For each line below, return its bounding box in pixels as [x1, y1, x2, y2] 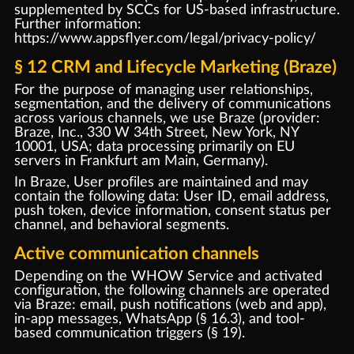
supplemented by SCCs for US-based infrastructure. [13, 2, 340, 17]
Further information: [13, 16, 141, 32]
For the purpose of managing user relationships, [13, 81, 313, 97]
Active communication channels [13, 245, 259, 262]
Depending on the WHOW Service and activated [13, 268, 322, 284]
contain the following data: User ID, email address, [13, 188, 329, 204]
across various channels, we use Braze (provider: [13, 110, 320, 126]
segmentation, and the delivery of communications [13, 96, 331, 111]
